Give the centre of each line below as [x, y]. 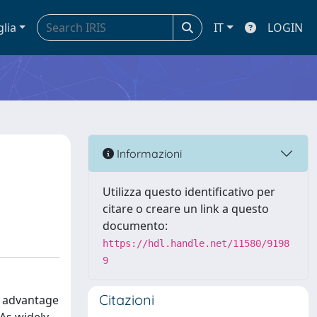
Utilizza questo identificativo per [189, 192]
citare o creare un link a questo [186, 209]
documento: [135, 226]
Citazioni [127, 300]
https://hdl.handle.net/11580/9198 [196, 243]
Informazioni [148, 153]
